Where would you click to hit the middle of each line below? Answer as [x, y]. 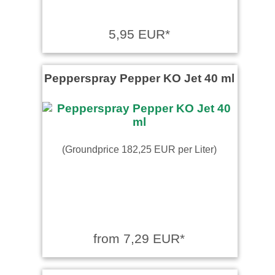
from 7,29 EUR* [139, 238]
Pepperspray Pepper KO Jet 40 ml [139, 78]
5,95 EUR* [139, 34]
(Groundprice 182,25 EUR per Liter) [139, 149]
